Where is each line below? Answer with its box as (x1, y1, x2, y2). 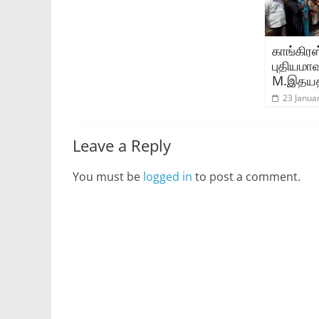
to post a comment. (192, 168, 300, 184)
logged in (143, 168, 192, 184)
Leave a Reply (73, 134, 171, 156)
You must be (73, 168, 143, 184)
